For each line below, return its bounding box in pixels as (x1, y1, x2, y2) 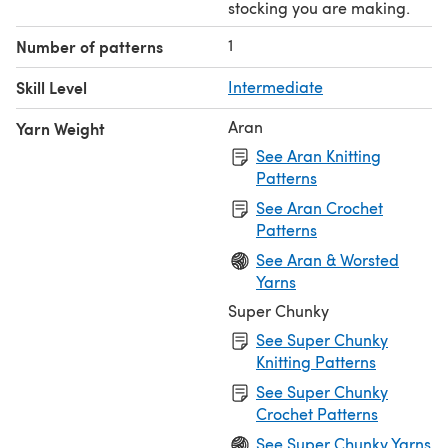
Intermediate (228, 75, 323, 97)
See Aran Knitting (256, 144, 381, 166)
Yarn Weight (16, 116, 105, 140)
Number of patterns (16, 34, 163, 58)
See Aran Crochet (256, 196, 383, 218)
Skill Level (16, 75, 87, 99)
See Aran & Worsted (256, 248, 399, 270)
